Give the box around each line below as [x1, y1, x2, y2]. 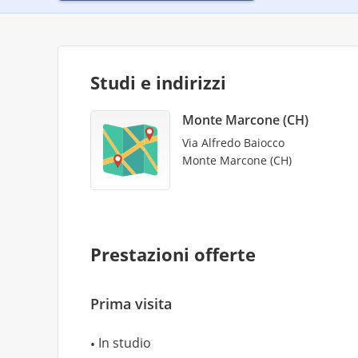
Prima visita [90, 294, 172, 313]
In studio [98, 334, 151, 352]
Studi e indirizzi [90, 70, 226, 94]
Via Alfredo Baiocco [182, 135, 284, 150]
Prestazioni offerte [90, 242, 256, 266]
